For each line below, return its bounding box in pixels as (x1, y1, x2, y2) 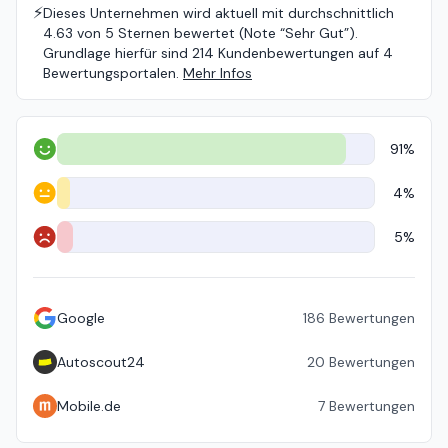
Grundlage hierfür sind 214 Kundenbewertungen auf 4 (43, 44, 393, 62)
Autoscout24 (57, 353, 145, 371)
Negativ (32, 236, 81, 255)
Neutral (32, 192, 79, 211)
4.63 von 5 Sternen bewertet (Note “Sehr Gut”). (43, 24, 358, 42)
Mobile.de (57, 397, 121, 415)
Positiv (32, 148, 75, 167)
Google (57, 309, 105, 327)
